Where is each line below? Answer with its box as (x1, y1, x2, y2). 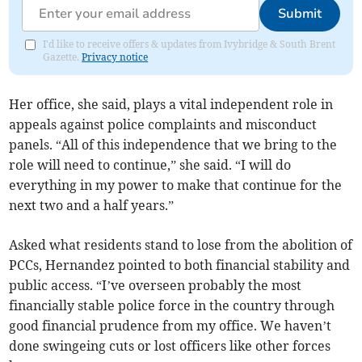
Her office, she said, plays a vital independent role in (9, 96, 334, 113)
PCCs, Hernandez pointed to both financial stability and (9, 257, 351, 274)
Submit (277, 5, 322, 23)
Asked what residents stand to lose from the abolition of (9, 237, 353, 254)
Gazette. (43, 51, 82, 64)
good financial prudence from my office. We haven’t (9, 318, 332, 335)
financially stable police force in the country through (9, 297, 335, 314)
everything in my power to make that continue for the (9, 177, 343, 194)
